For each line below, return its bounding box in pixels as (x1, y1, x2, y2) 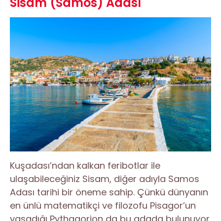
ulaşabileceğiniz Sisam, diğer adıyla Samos (10, 172, 199, 185)
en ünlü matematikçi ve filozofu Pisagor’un (10, 199, 196, 212)
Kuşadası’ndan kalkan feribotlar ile (10, 159, 160, 172)
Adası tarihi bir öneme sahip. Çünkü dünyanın (10, 185, 208, 198)
